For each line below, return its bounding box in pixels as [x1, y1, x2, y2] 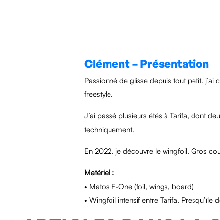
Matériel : [84, 168, 114, 177]
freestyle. [84, 89, 113, 99]
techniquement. [84, 125, 134, 134]
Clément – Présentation [84, 57, 209, 70]
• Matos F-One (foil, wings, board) [84, 182, 193, 191]
